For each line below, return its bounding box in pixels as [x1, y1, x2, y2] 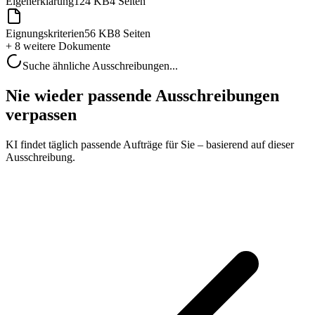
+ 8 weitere [6, 40, 56, 52]
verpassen [6, 105, 77, 124]
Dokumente [56, 40, 110, 52]
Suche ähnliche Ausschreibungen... [22, 60, 178, 72]
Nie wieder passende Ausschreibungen [6, 86, 279, 105]
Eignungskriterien [6, 27, 84, 39]
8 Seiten [115, 27, 150, 39]
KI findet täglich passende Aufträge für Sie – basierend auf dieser [6, 138, 294, 150]
